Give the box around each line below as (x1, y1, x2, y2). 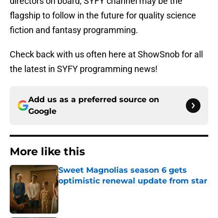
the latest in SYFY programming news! (10, 64, 158, 74)
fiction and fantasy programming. (10, 25, 138, 36)
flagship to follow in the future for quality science (10, 10, 196, 21)
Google (28, 107, 56, 116)
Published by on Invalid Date (58, 186, 143, 195)
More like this (10, 145, 85, 159)
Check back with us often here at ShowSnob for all (10, 49, 203, 60)
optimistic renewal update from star (58, 176, 207, 186)
